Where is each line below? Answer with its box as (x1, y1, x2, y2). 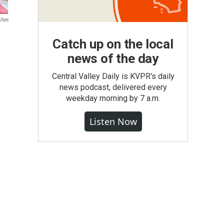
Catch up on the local (52, 36, 173, 51)
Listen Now (89, 115, 137, 127)
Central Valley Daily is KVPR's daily (51, 71, 174, 81)
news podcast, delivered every (59, 82, 167, 92)
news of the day (67, 51, 158, 66)
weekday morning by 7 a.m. (66, 93, 160, 103)
